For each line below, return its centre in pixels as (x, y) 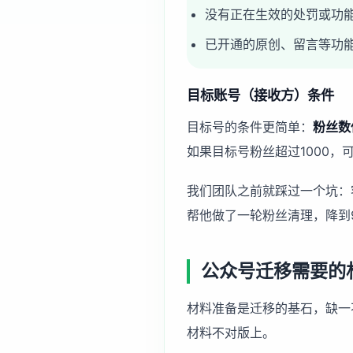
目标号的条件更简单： (250, 127)
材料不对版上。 (231, 332)
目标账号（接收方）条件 (260, 95)
